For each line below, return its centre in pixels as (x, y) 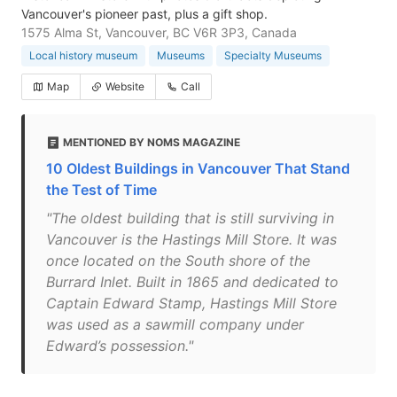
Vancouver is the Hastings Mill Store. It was (191, 239)
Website (125, 86)
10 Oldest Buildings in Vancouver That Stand (198, 168)
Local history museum (83, 55)
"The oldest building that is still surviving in (190, 218)
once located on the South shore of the (178, 261)
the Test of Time (101, 190)
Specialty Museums (273, 55)
